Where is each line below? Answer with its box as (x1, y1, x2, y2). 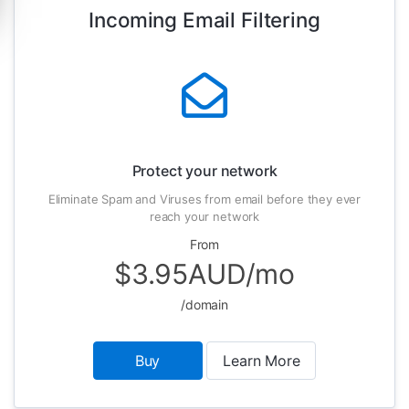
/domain (181, 297, 228, 312)
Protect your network (131, 162, 278, 180)
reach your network (149, 209, 260, 224)
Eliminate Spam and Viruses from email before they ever (47, 192, 362, 206)
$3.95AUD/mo (113, 257, 296, 290)
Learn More (223, 351, 300, 370)
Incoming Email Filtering (89, 7, 320, 32)
